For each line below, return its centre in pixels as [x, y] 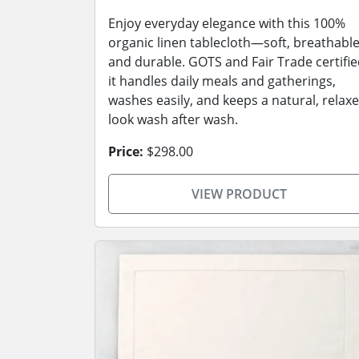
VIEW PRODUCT [239, 194]
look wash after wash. [173, 119]
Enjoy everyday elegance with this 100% [227, 23]
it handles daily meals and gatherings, [222, 81]
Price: [126, 151]
